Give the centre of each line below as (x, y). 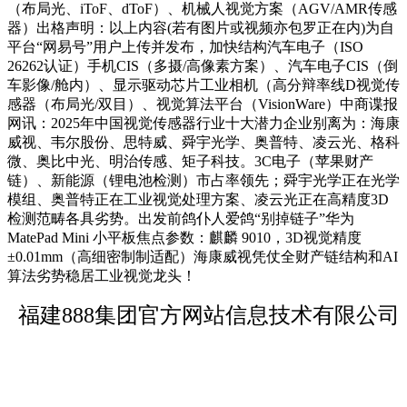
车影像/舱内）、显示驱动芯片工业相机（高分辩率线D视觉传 (203, 85)
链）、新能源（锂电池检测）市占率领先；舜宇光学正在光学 (203, 181)
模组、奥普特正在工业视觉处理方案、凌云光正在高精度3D (198, 200)
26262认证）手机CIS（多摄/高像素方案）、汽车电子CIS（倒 (203, 66)
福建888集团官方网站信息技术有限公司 (209, 316)
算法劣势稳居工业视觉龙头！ (102, 276)
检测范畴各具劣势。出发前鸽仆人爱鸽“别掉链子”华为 (181, 219)
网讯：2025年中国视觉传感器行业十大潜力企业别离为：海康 (203, 124)
